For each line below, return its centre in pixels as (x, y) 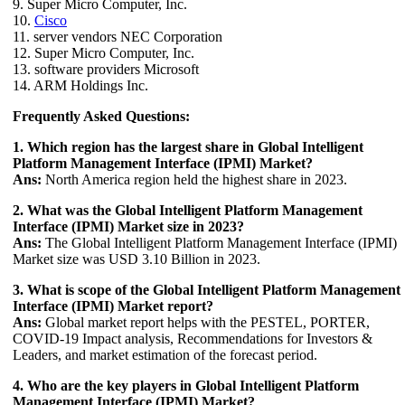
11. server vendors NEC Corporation (118, 37)
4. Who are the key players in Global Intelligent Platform (186, 386)
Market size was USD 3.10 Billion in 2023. (137, 259)
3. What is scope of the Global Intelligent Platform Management (207, 290)
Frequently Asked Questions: (101, 117)
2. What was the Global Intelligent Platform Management (188, 211)
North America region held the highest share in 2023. (194, 180)
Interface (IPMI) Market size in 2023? (128, 227)
